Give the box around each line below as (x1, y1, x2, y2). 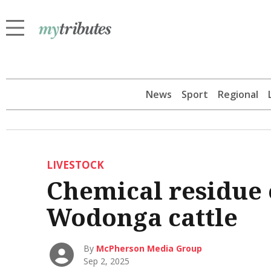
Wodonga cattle (46, 200, 238, 233)
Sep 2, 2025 (83, 255, 130, 267)
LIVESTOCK (46, 157, 104, 172)
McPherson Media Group (96, 242, 203, 254)
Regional (218, 87, 258, 101)
